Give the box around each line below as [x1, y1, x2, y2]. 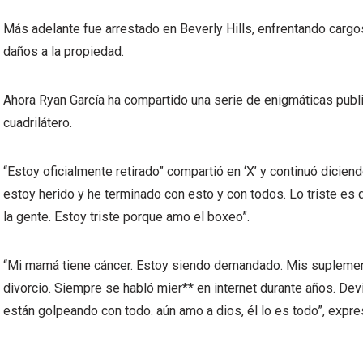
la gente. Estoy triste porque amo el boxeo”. [3, 209, 250, 224]
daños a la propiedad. [3, 44, 124, 59]
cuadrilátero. [3, 115, 72, 130]
